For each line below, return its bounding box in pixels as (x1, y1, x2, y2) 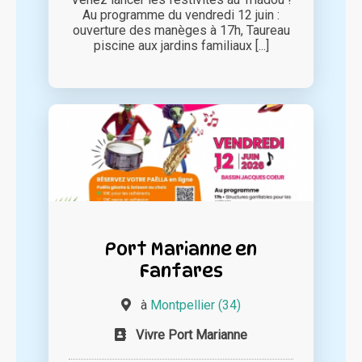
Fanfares (139, 259, 223, 282)
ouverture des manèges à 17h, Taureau (72, 23, 290, 39)
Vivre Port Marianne (136, 327, 247, 343)
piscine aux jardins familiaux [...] (93, 38, 269, 54)
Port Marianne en (105, 238, 257, 260)
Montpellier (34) (150, 297, 241, 314)
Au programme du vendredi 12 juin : (82, 7, 280, 23)
